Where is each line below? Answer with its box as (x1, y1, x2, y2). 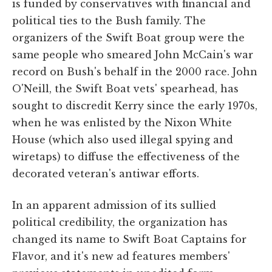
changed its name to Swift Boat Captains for (12, 233, 246, 245)
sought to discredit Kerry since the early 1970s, (12, 99, 257, 112)
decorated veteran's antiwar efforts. (12, 167, 199, 180)
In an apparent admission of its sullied (12, 199, 216, 211)
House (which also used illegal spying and (12, 133, 233, 146)
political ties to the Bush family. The (12, 14, 206, 27)
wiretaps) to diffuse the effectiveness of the (12, 150, 240, 163)
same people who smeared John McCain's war (12, 48, 253, 61)
